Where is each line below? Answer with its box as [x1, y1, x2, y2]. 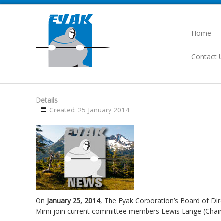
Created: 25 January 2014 [49, 105, 129, 114]
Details [36, 95, 58, 105]
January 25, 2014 [47, 196, 100, 205]
